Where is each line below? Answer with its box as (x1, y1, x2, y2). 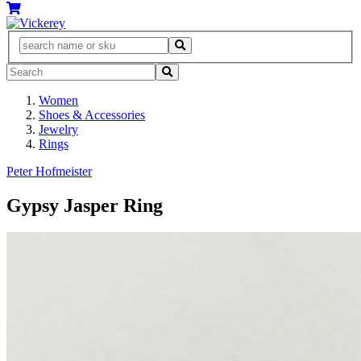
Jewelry (39, 122, 78, 136)
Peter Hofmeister (6, 164, 92, 178)
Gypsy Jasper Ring (6, 194, 163, 216)
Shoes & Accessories (39, 107, 145, 122)
